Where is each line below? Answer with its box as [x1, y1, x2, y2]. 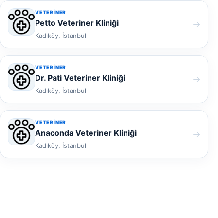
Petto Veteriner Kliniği [35, 18, 119, 28]
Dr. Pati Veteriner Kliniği [35, 73, 125, 83]
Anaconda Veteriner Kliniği [35, 128, 137, 138]
